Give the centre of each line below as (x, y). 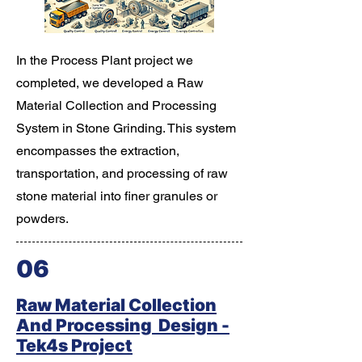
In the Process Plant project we (105, 60)
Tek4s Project (74, 345)
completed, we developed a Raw (110, 83)
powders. (42, 219)
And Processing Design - (123, 325)
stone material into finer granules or (117, 196)
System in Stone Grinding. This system (126, 128)
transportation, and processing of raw (122, 173)
